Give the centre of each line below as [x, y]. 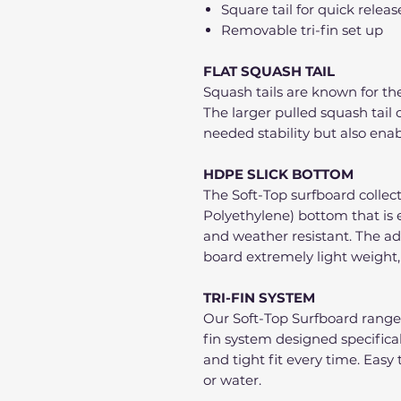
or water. [234, 380]
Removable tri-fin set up [302, 30]
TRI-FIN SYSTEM [259, 298]
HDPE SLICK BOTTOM [278, 175]
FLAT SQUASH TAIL [271, 72]
